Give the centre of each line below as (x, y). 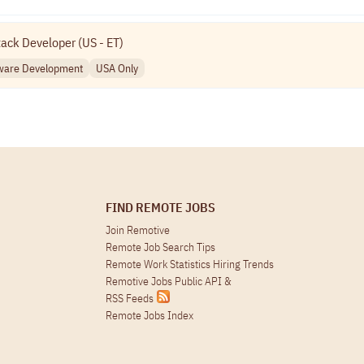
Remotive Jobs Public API (165, 282)
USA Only (117, 68)
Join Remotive (137, 230)
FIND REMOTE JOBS (160, 208)
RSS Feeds (129, 299)
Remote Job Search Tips (160, 247)
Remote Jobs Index (149, 316)
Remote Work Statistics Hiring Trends (189, 264)
